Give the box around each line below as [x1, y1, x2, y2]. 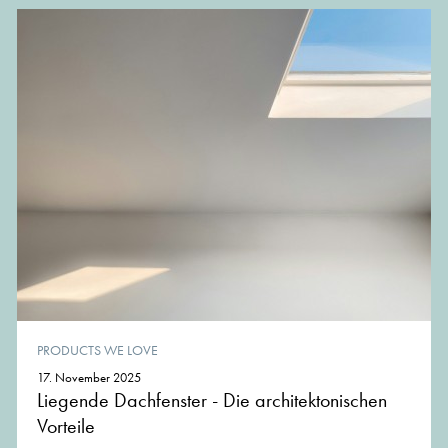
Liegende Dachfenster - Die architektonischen [37, 386, 387, 413]
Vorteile [37, 412, 95, 439]
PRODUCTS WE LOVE [37, 340, 158, 359]
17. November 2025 [37, 368, 141, 386]
